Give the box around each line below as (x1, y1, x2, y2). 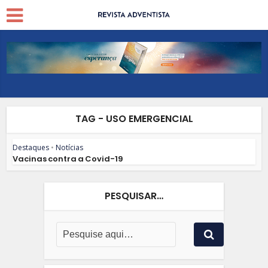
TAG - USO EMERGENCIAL (75, 111, 193, 126)
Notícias (56, 142, 84, 153)
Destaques (13, 142, 50, 153)
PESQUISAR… (105, 188, 163, 203)
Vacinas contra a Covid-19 (13, 153, 124, 165)
